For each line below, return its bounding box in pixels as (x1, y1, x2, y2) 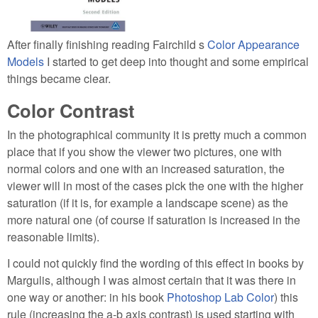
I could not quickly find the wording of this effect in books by (7, 254, 304, 271)
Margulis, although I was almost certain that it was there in (7, 271, 296, 288)
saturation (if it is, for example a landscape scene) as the (7, 194, 288, 212)
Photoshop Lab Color (167, 288, 274, 305)
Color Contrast (7, 97, 135, 124)
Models (7, 53, 44, 70)
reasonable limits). (7, 229, 99, 246)
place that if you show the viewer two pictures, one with (7, 143, 282, 160)
